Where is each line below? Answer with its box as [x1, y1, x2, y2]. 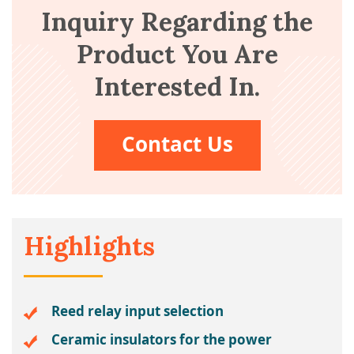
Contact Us [121, 130, 233, 158]
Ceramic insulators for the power [51, 330, 272, 348]
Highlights [24, 230, 155, 262]
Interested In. [94, 70, 260, 103]
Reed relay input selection [51, 302, 224, 320]
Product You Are [76, 38, 278, 70]
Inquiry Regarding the [41, 6, 313, 38]
